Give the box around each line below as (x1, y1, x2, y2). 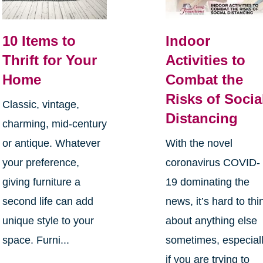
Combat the (166, 71, 244, 87)
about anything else (166, 214, 258, 227)
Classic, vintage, (2, 98, 79, 110)
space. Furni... (2, 234, 69, 246)
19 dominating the (166, 176, 250, 188)
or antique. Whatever (2, 137, 100, 149)
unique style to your (2, 214, 94, 227)
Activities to (166, 52, 246, 68)
